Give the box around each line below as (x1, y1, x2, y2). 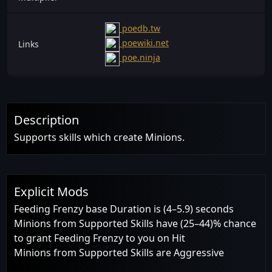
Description (14, 111, 79, 128)
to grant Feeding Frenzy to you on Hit (14, 231, 185, 245)
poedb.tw (120, 22, 160, 35)
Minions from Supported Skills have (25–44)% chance (14, 216, 256, 230)
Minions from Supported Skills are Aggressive (14, 245, 224, 259)
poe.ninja (120, 52, 160, 64)
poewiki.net (120, 37, 169, 49)
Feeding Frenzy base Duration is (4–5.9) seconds (14, 202, 234, 216)
